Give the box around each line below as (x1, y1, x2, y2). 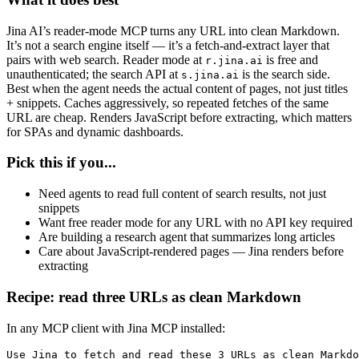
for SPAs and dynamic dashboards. (6, 124, 184, 139)
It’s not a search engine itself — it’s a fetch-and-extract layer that (6, 38, 329, 52)
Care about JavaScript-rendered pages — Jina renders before (38, 244, 344, 259)
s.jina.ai (181, 68, 239, 81)
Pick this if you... (6, 154, 116, 171)
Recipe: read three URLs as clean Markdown (6, 288, 301, 305)
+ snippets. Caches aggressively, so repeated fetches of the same (6, 95, 329, 110)
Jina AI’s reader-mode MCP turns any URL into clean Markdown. (6, 23, 340, 38)
